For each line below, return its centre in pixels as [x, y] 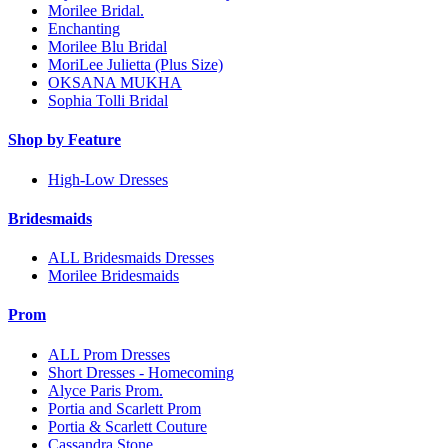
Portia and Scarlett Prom [124, 408]
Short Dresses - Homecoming [141, 372]
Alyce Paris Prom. [105, 390]
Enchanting [84, 29]
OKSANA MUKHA [115, 83]
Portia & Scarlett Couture [127, 426]
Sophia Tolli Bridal [108, 101]
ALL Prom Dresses [109, 354]
